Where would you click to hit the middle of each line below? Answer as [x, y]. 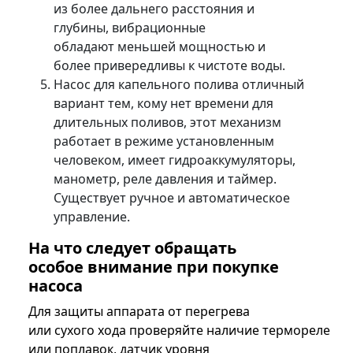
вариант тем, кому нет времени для [163, 104]
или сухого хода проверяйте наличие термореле [179, 331]
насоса [56, 286]
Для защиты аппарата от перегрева [139, 312]
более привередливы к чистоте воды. [169, 66]
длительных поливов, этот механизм [167, 123]
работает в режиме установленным [164, 141]
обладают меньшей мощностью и [160, 47]
